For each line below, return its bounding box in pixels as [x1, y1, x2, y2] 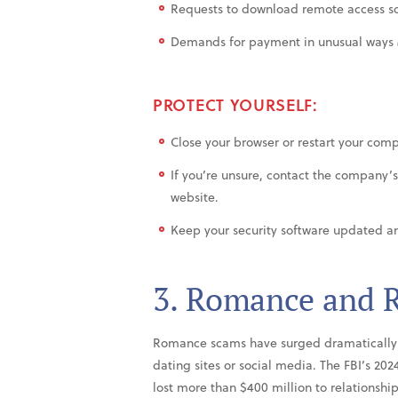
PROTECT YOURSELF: [153, 92, 318, 117]
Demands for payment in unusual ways [171, 32, 394, 52]
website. [171, 187, 219, 207]
